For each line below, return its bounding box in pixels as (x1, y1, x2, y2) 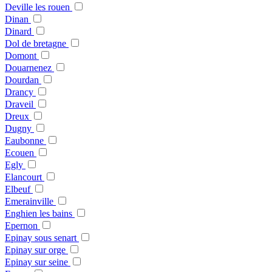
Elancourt (5, 172, 44, 183)
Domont (5, 50, 39, 61)
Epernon (5, 220, 40, 231)
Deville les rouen (5, 2, 72, 13)
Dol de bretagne (5, 38, 69, 49)
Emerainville (5, 196, 56, 207)
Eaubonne (5, 135, 46, 146)
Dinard (5, 26, 34, 37)
